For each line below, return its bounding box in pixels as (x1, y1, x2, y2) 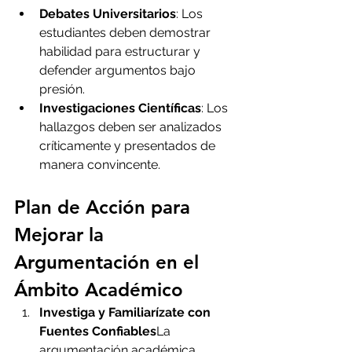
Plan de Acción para (14, 196, 196, 219)
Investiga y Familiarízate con (39, 305, 214, 321)
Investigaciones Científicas (39, 101, 201, 116)
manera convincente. (39, 157, 160, 173)
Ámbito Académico (14, 278, 183, 302)
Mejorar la (14, 223, 109, 247)
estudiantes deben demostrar (39, 25, 214, 41)
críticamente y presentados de (39, 138, 218, 154)
